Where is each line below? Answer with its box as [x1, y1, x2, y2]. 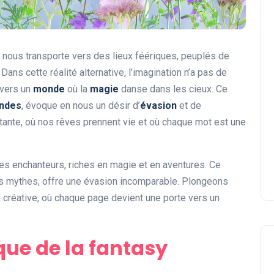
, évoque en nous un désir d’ [21, 100, 140, 112]
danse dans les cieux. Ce [119, 83, 228, 95]
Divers [119, 262, 141, 272]
